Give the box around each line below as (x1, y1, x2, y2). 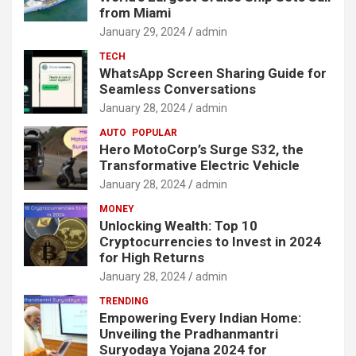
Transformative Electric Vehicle (99, 157, 300, 174)
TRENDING (99, 296, 149, 308)
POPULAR (132, 127, 177, 139)
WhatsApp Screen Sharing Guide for (99, 65, 327, 82)
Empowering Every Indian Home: (99, 310, 301, 327)
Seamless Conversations (99, 81, 256, 98)
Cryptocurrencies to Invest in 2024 (99, 234, 321, 250)
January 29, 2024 (99, 25, 186, 39)
